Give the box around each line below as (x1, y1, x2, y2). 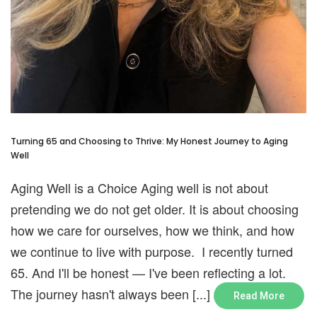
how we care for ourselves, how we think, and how (11, 221, 294, 240)
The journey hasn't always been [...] (11, 284, 214, 304)
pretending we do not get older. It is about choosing (11, 200, 299, 219)
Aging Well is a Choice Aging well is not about (11, 178, 268, 197)
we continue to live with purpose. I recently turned (11, 242, 293, 261)
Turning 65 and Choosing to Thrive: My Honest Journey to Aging (11, 135, 288, 148)
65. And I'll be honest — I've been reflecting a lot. (11, 263, 286, 282)
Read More (234, 290, 284, 302)
